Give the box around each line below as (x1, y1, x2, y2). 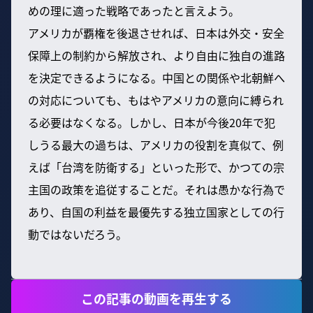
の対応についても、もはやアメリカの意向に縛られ (28, 91, 284, 108)
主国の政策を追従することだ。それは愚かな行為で (28, 180, 285, 198)
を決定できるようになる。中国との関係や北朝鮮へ (28, 68, 285, 86)
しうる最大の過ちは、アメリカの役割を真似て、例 (28, 136, 284, 153)
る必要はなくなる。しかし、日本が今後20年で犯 (28, 113, 275, 131)
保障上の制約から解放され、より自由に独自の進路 (28, 46, 285, 64)
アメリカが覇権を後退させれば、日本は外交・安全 (28, 24, 284, 41)
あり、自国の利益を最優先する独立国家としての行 (28, 203, 284, 220)
